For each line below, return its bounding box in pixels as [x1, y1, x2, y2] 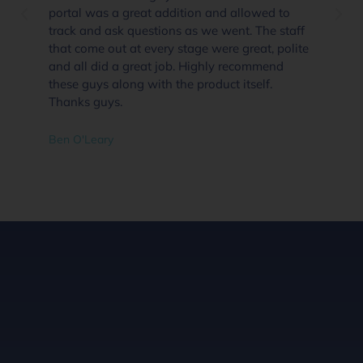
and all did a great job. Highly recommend [49, 58, 284, 74]
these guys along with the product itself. [49, 75, 272, 92]
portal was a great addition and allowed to [49, 4, 290, 20]
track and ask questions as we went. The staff [49, 22, 305, 38]
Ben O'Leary [49, 131, 113, 147]
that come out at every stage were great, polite [49, 40, 309, 56]
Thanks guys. [49, 93, 122, 109]
